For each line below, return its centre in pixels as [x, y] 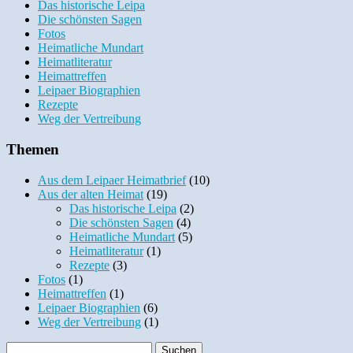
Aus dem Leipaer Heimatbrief [112, 180]
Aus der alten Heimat [91, 194]
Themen [33, 149]
